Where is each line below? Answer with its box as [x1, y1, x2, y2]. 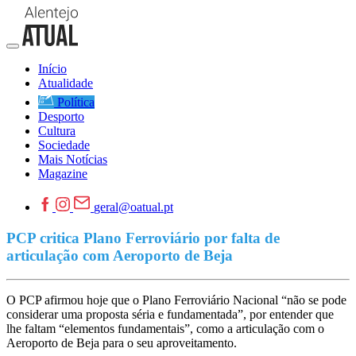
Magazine [38, 167, 87, 180]
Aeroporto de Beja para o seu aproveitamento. [6, 336, 237, 350]
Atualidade [38, 76, 93, 90]
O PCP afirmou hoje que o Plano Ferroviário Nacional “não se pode [6, 293, 346, 308]
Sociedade [38, 138, 90, 152]
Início [38, 62, 67, 75]
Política [57, 95, 95, 109]
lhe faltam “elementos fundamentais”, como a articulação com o [6, 322, 324, 336]
